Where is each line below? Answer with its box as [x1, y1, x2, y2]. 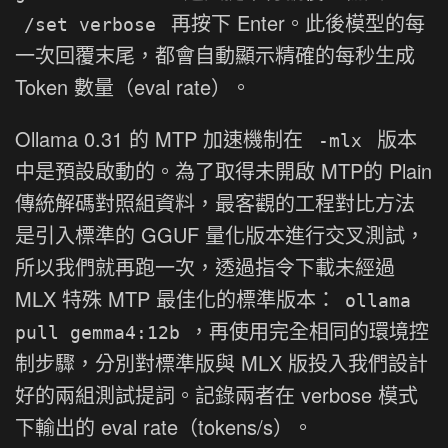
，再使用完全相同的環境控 [189, 315, 429, 345]
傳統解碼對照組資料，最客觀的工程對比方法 [15, 187, 415, 217]
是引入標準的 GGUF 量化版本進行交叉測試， [15, 219, 425, 249]
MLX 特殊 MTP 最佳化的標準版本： [15, 283, 336, 313]
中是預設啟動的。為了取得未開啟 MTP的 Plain [15, 155, 432, 185]
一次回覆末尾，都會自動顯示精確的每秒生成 [15, 39, 415, 69]
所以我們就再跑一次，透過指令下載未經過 [15, 251, 395, 281]
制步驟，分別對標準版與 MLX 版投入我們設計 [15, 347, 428, 377]
